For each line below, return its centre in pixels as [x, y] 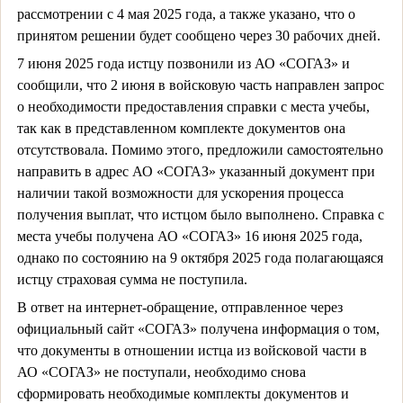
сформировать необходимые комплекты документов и [183, 393]
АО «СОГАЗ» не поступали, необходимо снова [161, 372]
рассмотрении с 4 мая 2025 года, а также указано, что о [186, 13]
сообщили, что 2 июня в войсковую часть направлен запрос [200, 85]
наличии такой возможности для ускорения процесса [180, 193]
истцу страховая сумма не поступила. [132, 279]
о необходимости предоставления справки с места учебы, [193, 106]
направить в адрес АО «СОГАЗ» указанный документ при [196, 171]
